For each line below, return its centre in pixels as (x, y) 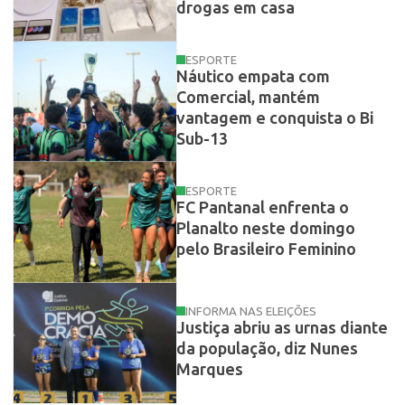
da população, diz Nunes (267, 349)
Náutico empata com (253, 77)
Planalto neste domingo (265, 228)
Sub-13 (202, 140)
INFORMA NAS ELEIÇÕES (250, 312)
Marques (209, 370)
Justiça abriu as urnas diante (282, 329)
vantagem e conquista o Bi (274, 119)
